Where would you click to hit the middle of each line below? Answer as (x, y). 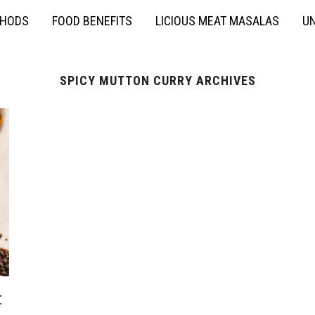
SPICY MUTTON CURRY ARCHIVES (157, 81)
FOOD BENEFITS (92, 21)
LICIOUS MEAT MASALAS (217, 21)
